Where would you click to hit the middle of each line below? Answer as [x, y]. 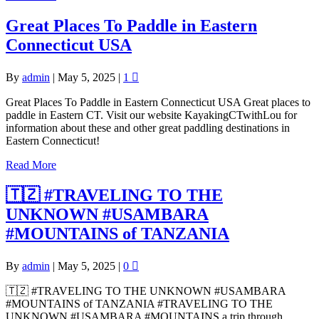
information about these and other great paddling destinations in [148, 127]
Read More [31, 164]
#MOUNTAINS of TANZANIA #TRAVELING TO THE [139, 303]
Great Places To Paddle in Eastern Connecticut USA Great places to [158, 102]
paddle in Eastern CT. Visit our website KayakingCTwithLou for [151, 115]
